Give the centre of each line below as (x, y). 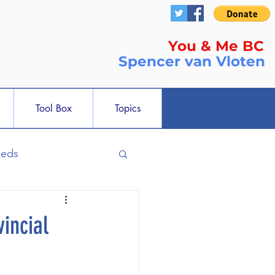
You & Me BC (216, 46)
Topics (127, 108)
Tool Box (53, 108)
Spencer (152, 61)
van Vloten (225, 61)
